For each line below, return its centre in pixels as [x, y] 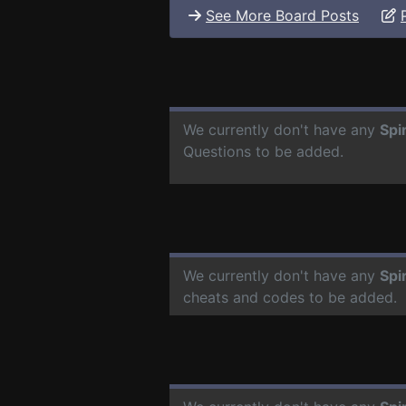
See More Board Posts [282, 15]
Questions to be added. [263, 151]
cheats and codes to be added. [290, 297]
